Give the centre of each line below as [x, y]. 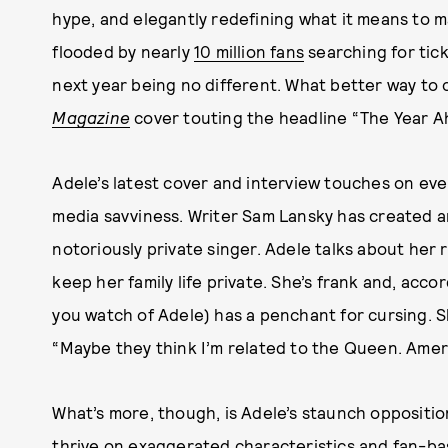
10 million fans [249, 51]
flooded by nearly [123, 51]
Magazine [91, 117]
